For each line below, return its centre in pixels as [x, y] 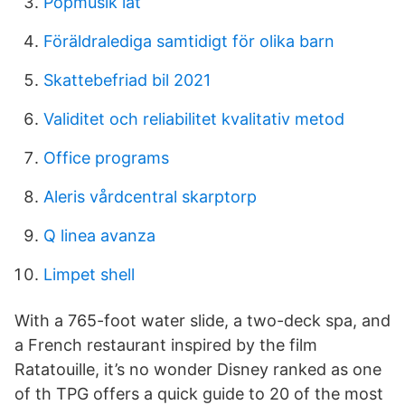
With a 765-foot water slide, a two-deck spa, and [202, 320]
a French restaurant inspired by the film [166, 345]
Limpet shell [89, 274]
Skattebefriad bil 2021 [127, 80]
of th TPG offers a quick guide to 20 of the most [199, 394]
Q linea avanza [99, 235]
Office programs [106, 158]
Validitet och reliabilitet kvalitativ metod [194, 119]
